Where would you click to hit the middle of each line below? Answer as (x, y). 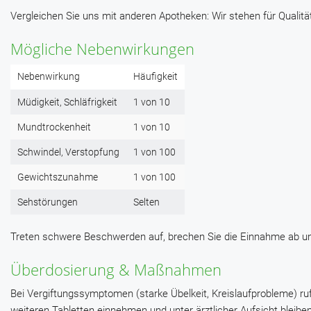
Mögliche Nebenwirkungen (102, 49)
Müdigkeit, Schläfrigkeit (67, 102)
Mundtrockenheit (54, 127)
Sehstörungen (48, 202)
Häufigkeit (155, 77)
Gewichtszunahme (58, 177)
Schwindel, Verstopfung (68, 152)
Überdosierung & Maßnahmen (116, 270)
